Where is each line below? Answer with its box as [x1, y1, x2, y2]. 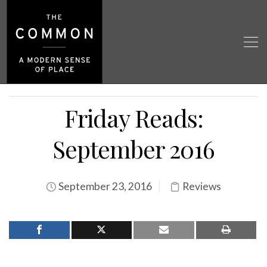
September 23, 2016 [57, 180, 152, 193]
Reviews [182, 180, 221, 193]
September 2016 [52, 133, 215, 164]
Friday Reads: [64, 102, 203, 133]
